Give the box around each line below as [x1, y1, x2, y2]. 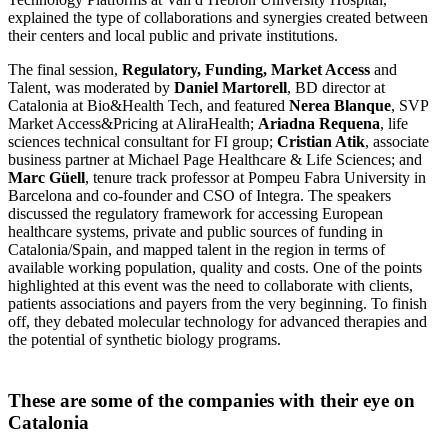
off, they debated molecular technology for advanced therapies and [8, 313, 427, 331]
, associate [365, 133, 429, 151]
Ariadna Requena [258, 115, 380, 133]
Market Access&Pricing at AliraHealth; [8, 115, 258, 133]
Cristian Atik [277, 133, 365, 151]
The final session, [8, 61, 122, 79]
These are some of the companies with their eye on [8, 390, 415, 412]
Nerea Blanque [289, 97, 391, 115]
